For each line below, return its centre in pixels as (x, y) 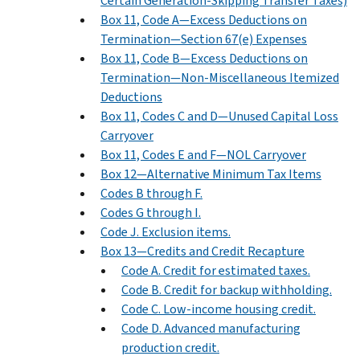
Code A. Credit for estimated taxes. (216, 270)
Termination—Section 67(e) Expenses (204, 39)
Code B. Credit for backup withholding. (227, 289)
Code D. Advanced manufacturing (211, 328)
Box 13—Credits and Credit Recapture (202, 251)
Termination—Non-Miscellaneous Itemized (220, 77)
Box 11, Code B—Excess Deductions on (204, 58)
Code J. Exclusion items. (166, 231)
